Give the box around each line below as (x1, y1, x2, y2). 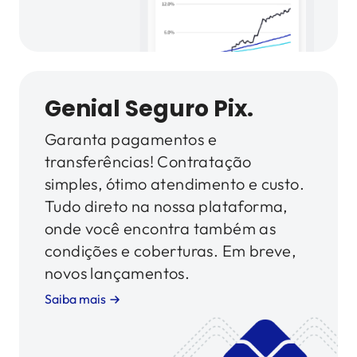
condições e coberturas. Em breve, (45, 240, 296, 261)
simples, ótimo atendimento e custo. (45, 173, 304, 194)
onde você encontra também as (45, 218, 277, 238)
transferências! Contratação (45, 151, 252, 171)
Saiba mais (45, 290, 106, 307)
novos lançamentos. (45, 262, 190, 283)
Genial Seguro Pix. (45, 92, 253, 124)
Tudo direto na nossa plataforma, (45, 195, 288, 216)
